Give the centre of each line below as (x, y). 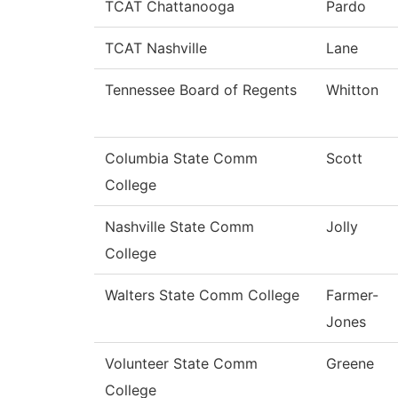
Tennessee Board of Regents (201, 90)
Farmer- (352, 295)
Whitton (352, 90)
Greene (350, 364)
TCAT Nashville (156, 48)
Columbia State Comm (181, 159)
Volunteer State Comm (181, 364)
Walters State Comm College (202, 295)
